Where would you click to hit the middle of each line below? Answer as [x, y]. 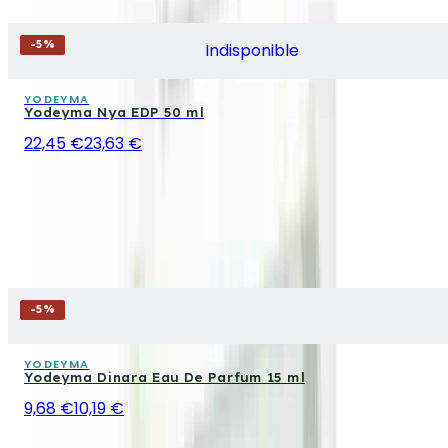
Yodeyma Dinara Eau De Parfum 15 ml [164, 377]
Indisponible [252, 50]
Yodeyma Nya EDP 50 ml [114, 112]
